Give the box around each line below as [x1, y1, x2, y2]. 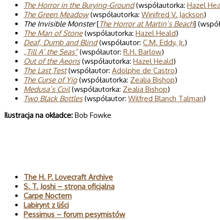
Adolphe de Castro [112, 66, 175, 75]
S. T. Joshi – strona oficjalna [24, 182, 114, 192]
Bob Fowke [73, 110, 111, 120]
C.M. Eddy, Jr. [143, 38, 185, 47]
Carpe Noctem [24, 191, 72, 201]
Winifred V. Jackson [141, 10, 204, 19]
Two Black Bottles [24, 94, 82, 103]
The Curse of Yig [24, 75, 77, 84]
